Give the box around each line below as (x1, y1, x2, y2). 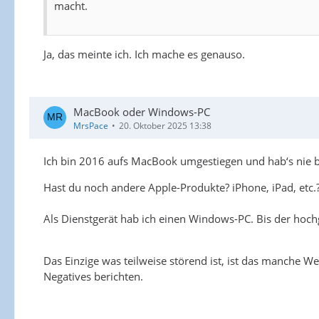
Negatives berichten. (43, 268, 143, 283)
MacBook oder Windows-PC (73, 104, 210, 119)
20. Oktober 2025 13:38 (119, 119, 211, 132)
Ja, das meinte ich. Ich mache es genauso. (43, 46, 245, 61)
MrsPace (73, 119, 108, 132)
